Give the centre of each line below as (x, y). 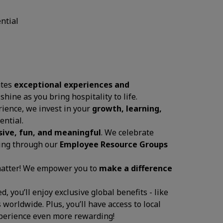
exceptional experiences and (72, 85)
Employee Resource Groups (114, 144)
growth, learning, (127, 109)
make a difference (136, 168)
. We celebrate (127, 132)
